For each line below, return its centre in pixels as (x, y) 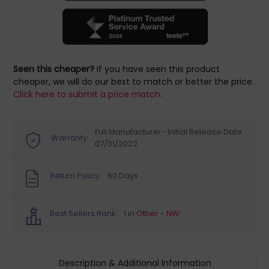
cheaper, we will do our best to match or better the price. (134, 82)
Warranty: (70, 138)
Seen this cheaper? (54, 69)
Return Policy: (76, 175)
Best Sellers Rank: (84, 213)
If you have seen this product (157, 69)
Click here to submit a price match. (88, 94)
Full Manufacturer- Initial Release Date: (170, 131)
